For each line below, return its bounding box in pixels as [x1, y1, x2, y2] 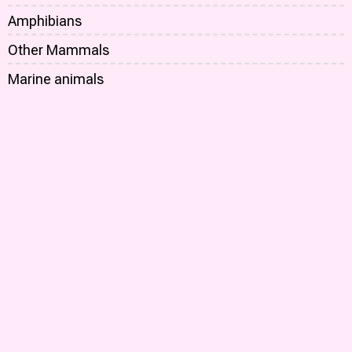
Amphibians [8, 13, 82, 30]
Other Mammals [8, 42, 109, 59]
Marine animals [8, 71, 104, 88]
